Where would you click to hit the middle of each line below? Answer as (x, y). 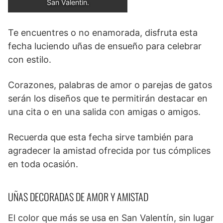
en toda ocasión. (43, 164)
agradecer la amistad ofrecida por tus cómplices (109, 151)
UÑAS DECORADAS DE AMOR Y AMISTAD (78, 197)
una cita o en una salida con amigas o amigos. (104, 112)
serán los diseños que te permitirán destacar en (108, 99)
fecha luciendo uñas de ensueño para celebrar (105, 46)
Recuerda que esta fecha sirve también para (101, 137)
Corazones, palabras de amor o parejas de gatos (110, 85)
